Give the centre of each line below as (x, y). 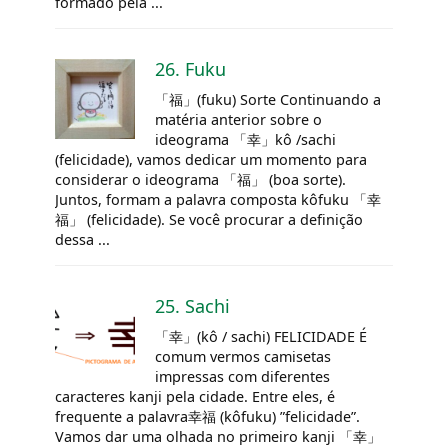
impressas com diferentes (242, 376)
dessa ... (82, 239)
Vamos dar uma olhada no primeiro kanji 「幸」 (218, 436)
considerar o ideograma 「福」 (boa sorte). (200, 179)
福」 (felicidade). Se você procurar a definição (209, 219)
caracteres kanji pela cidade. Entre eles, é (195, 396)
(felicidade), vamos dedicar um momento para (211, 159)
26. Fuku (190, 68)
